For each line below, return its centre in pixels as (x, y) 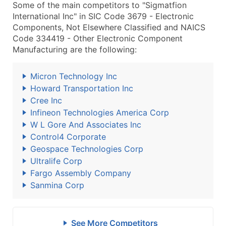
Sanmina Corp (57, 185)
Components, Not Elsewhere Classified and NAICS (109, 27)
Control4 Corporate (68, 137)
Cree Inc (46, 100)
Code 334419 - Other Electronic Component (98, 38)
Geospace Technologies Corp (87, 149)
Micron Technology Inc (74, 76)
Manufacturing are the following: (75, 49)
